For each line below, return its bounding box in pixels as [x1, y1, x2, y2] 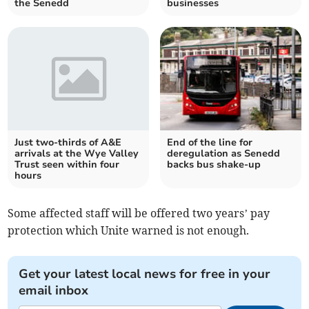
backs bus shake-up [167, 158, 261, 172]
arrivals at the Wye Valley [14, 147, 139, 161]
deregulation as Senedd [167, 147, 280, 161]
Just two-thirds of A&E [14, 136, 122, 150]
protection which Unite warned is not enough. [8, 223, 250, 238]
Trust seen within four [14, 158, 120, 172]
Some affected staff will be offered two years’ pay [8, 206, 270, 221]
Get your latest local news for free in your [19, 266, 271, 283]
